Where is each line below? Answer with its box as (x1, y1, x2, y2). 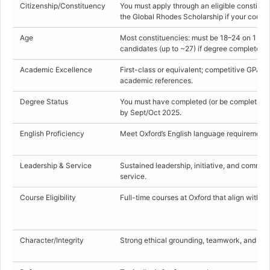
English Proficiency (20, 129, 84, 139)
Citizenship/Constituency (20, 1, 105, 11)
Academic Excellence (20, 65, 92, 75)
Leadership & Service (20, 161, 92, 171)
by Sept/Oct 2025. (120, 108, 181, 118)
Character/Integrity (20, 236, 84, 245)
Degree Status (20, 97, 68, 107)
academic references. (120, 76, 193, 86)
